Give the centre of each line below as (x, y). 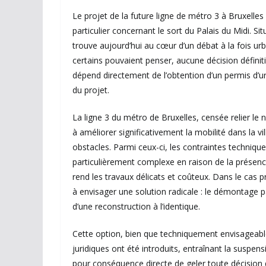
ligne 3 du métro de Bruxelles (140, 118)
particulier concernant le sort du (134, 31)
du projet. (91, 90)
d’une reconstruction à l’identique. (136, 207)
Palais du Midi (223, 31)
